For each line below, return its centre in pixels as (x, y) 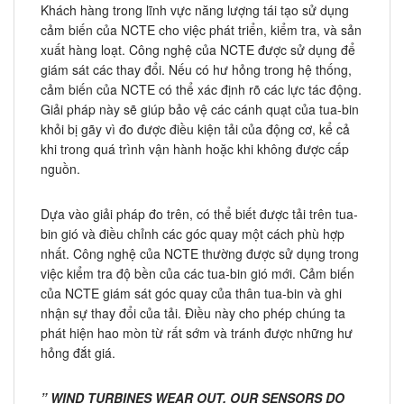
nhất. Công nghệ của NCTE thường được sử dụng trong (200, 254)
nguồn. (60, 169)
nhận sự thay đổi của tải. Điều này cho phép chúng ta (193, 313)
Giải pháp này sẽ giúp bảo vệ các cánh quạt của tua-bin (200, 110)
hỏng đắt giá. (78, 353)
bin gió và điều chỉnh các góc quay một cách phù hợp (193, 234)
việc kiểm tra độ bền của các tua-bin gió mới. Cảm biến (197, 274)
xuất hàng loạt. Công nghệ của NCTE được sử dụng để (198, 50)
